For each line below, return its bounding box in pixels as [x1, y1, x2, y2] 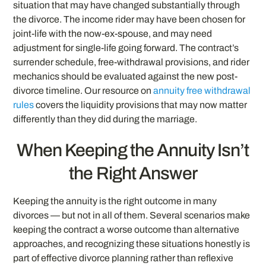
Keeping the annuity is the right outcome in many [13, 195, 217, 206]
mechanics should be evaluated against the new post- [13, 71, 238, 81]
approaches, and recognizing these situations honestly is [13, 238, 251, 249]
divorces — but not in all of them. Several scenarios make [13, 210, 251, 220]
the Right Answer [69, 163, 197, 183]
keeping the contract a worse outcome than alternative [13, 224, 240, 235]
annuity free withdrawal [153, 85, 251, 96]
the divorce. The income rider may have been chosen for [13, 14, 246, 24]
